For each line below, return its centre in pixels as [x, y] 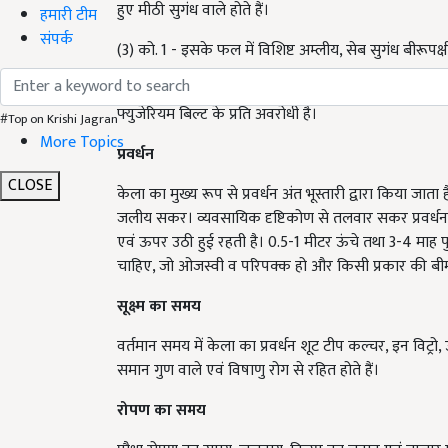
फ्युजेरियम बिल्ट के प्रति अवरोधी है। [217, 114]
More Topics [82, 142]
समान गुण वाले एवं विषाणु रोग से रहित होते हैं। [248, 370]
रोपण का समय [161, 410]
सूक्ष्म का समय [159, 306]
